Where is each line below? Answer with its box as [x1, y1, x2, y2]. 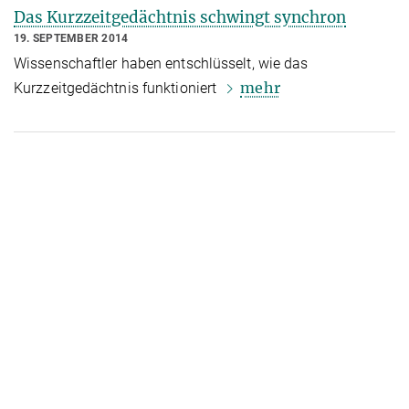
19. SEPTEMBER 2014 [14, 32, 129, 46]
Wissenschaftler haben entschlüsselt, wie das [14, 55, 309, 73]
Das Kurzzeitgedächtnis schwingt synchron [14, 7, 346, 28]
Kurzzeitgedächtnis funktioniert [14, 79, 221, 98]
